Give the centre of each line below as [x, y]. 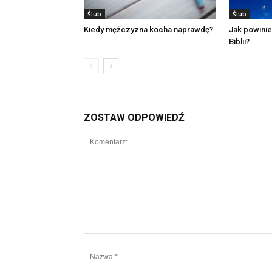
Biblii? [239, 42]
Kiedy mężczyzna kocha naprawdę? [148, 29]
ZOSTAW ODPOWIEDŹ [134, 117]
